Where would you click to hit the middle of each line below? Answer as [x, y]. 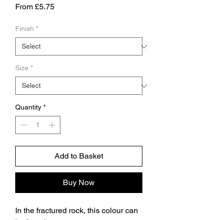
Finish [25, 28]
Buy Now [79, 182]
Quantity [28, 107]
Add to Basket [79, 156]
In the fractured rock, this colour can [77, 210]
